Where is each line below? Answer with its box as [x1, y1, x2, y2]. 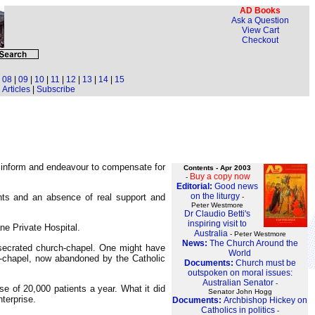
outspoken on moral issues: [187, 267, 292, 278]
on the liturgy [190, 191, 240, 201]
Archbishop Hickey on [224, 295, 307, 305]
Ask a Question [231, 15, 289, 25]
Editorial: [176, 181, 214, 191]
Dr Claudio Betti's [184, 208, 250, 219]
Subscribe [36, 84, 75, 94]
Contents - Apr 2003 [183, 163, 251, 172]
